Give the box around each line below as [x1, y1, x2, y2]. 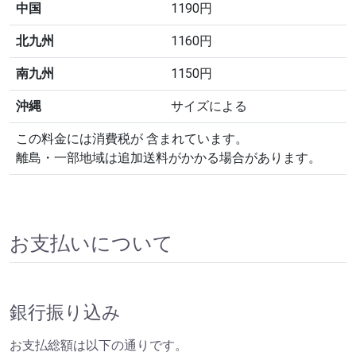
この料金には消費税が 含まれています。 [16, 131, 248, 147]
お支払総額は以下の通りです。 [10, 338, 188, 354]
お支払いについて [10, 232, 173, 256]
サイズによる [171, 99, 247, 114]
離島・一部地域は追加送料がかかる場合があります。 [16, 150, 321, 166]
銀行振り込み [10, 301, 121, 324]
